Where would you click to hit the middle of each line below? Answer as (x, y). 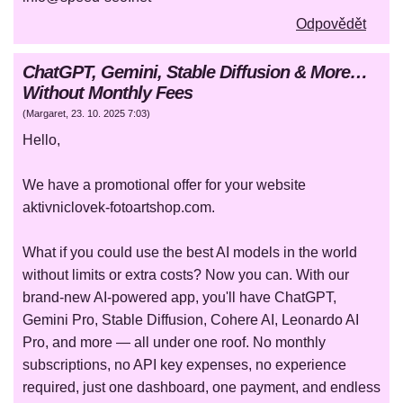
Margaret (46, 114)
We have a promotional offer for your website (164, 185)
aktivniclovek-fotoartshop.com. (119, 208)
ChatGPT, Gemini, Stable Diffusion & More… (195, 72)
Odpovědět (331, 24)
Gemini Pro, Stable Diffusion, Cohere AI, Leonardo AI (191, 320)
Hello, (41, 140)
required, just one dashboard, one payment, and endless (201, 388)
